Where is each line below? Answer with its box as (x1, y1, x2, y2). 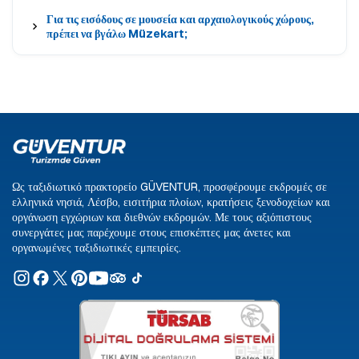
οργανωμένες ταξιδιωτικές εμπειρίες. (12, 240, 181, 256)
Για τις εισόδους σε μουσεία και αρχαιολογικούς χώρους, (46, 12, 314, 27)
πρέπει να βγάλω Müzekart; (46, 26, 188, 42)
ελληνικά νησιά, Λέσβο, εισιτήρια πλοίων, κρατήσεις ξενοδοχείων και (12, 195, 330, 210)
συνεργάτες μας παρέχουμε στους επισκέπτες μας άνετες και (12, 225, 291, 240)
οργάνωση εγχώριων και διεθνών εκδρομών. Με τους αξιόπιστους (12, 210, 312, 225)
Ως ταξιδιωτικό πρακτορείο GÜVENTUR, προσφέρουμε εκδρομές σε (12, 179, 327, 195)
